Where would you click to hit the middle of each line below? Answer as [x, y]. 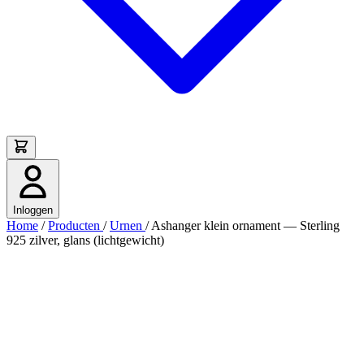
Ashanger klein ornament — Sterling [245, 225]
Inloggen [33, 210]
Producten [76, 225]
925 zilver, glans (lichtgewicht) [85, 240]
